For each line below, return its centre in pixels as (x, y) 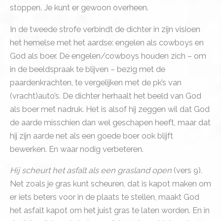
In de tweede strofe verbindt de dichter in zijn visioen (105, 29)
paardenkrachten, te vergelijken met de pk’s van (96, 82)
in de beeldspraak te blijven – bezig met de (88, 69)
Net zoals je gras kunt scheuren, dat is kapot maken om (110, 184)
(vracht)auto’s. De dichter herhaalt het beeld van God (106, 96)
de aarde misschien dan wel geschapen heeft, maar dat (110, 122)
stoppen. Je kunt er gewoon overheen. (79, 8)
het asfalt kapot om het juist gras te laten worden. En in (110, 211)
